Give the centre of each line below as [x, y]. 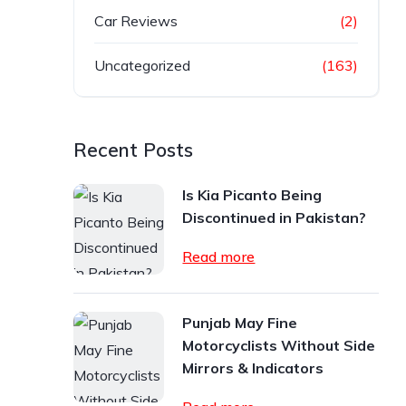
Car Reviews [136, 21]
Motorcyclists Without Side [279, 345]
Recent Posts [134, 150]
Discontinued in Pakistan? [275, 217]
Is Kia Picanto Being [252, 195]
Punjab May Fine [240, 323]
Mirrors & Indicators [253, 368]
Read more [219, 256]
